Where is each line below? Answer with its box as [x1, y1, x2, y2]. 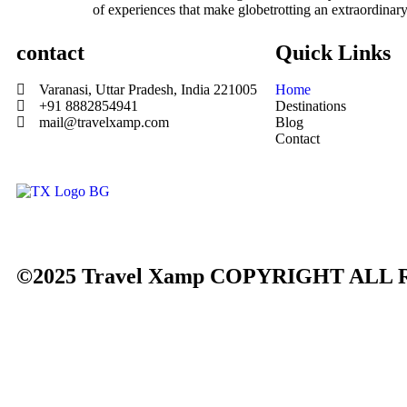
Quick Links [275, 40, 391, 65]
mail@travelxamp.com [39, 114, 169, 130]
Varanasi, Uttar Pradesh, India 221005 [39, 81, 257, 97]
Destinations [275, 97, 346, 114]
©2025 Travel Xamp [16, 264, 204, 289]
